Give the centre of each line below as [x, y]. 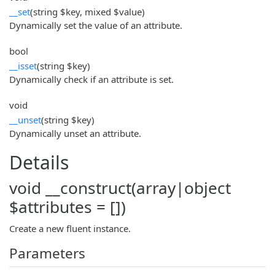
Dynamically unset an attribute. [75, 133]
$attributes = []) [68, 207]
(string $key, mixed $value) [87, 11]
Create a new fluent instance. [70, 228]
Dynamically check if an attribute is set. [91, 79]
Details [39, 162]
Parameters [47, 253]
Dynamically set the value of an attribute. [96, 25]
